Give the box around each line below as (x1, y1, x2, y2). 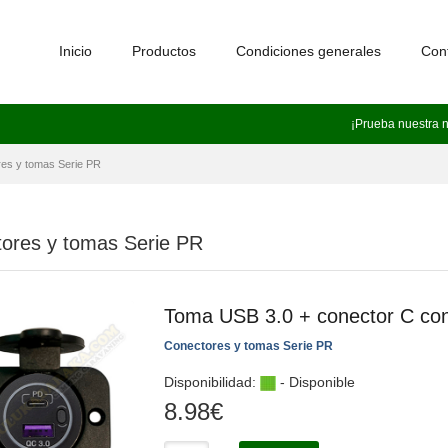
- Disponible (276, 374, 355, 390)
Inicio (59, 43, 92, 59)
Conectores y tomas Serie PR (164, 339, 333, 353)
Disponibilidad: (164, 374, 260, 390)
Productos (132, 43, 196, 59)
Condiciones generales (236, 43, 381, 59)
